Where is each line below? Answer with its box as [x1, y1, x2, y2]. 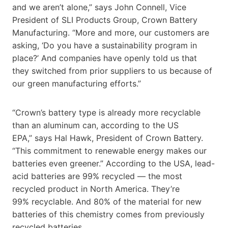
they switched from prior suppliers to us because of [12, 65, 212, 76]
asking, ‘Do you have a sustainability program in [12, 40, 197, 50]
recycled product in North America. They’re [12, 183, 180, 194]
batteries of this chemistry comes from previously [12, 209, 205, 219]
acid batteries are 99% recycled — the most [12, 170, 182, 181]
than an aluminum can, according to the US [12, 120, 179, 130]
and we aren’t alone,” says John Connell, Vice [12, 2, 186, 12]
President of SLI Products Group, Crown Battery [12, 14, 197, 25]
